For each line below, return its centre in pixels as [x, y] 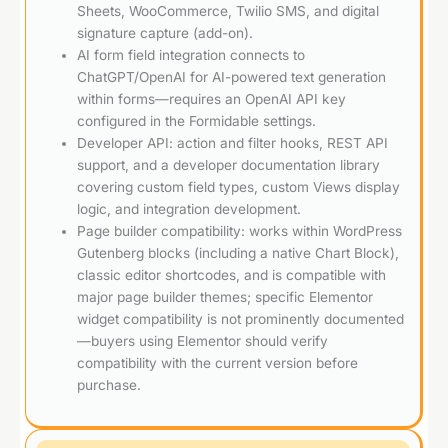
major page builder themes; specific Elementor [225, 296]
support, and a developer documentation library [229, 164]
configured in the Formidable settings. [197, 120]
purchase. [109, 384]
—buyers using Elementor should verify [203, 340]
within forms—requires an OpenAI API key [212, 98]
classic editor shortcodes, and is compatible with [232, 274]
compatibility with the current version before [218, 362]
